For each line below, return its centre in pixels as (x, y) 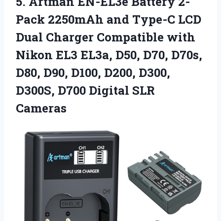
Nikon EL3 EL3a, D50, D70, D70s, (109, 55)
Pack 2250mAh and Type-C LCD (109, 19)
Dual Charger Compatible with (106, 37)
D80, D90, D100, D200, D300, (93, 72)
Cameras (41, 108)
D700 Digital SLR (106, 90)
